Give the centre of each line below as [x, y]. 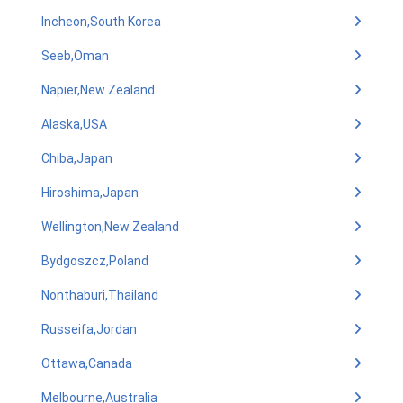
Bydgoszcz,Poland [95, 261]
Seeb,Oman [75, 56]
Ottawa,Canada [87, 363]
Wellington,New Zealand [110, 227]
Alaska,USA [74, 124]
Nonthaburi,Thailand [100, 295]
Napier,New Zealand [98, 90]
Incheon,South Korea [101, 22]
